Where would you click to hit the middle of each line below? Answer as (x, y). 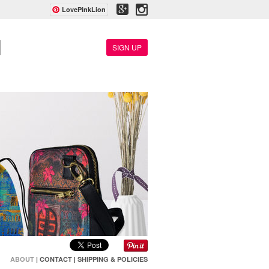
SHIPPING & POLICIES (113, 259)
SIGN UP (127, 47)
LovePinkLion (84, 9)
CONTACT (56, 259)
